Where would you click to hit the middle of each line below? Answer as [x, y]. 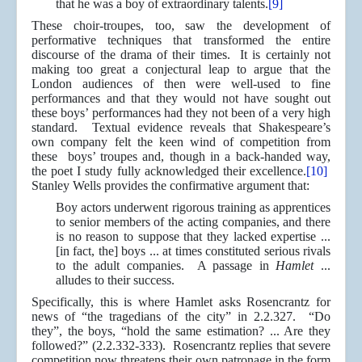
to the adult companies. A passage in [166, 266]
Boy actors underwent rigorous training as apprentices [193, 208]
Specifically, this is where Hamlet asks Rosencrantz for [181, 302]
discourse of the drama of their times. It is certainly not [181, 55]
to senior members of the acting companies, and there [193, 222]
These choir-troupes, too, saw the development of [181, 26]
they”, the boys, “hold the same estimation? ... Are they [181, 331]
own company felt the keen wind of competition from [181, 142]
